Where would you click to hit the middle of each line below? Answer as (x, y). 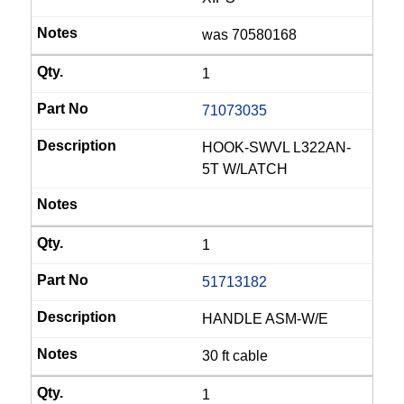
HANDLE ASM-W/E (265, 319)
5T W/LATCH (245, 169)
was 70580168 (249, 35)
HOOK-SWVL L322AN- (276, 147)
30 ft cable (235, 356)
